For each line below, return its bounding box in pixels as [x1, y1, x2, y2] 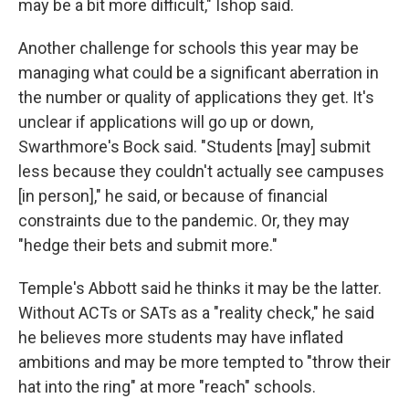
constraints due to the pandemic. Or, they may [18, 210, 350, 230]
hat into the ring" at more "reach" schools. [18, 376, 316, 396]
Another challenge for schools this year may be [18, 37, 359, 58]
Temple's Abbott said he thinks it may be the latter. [18, 278, 382, 298]
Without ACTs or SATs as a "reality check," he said [18, 302, 374, 322]
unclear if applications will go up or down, [18, 111, 313, 131]
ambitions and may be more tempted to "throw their [18, 351, 391, 372]
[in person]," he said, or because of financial [18, 185, 328, 205]
